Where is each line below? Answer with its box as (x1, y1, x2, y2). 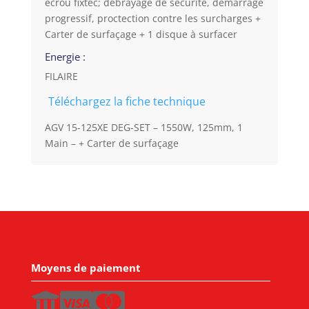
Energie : (44, 50, 86, 64)
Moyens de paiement (30, 261, 141, 275)
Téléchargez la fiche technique (48, 94, 206, 110)
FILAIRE (44, 70, 78, 83)
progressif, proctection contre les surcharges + (44, 12, 261, 26)
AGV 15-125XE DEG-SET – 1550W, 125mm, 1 (44, 121, 243, 134)
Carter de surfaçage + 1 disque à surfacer (44, 28, 237, 41)
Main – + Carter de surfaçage (44, 137, 179, 150)
